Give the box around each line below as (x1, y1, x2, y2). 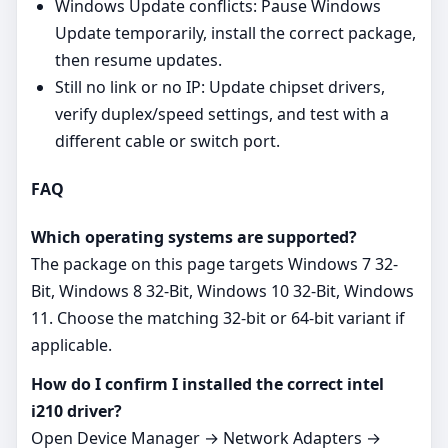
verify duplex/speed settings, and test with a (55, 102, 389, 125)
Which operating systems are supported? (31, 226, 357, 249)
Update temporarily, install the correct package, (55, 21, 416, 44)
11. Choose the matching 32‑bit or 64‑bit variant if (31, 307, 405, 330)
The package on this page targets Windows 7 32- (31, 253, 398, 276)
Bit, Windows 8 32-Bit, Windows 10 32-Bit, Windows (31, 280, 414, 303)
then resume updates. (55, 48, 222, 71)
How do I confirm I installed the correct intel (31, 373, 384, 396)
